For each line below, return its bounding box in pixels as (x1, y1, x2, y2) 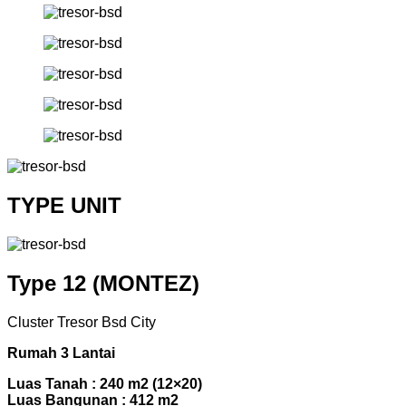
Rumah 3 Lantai (7, 345, 115, 361)
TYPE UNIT (7, 193, 121, 218)
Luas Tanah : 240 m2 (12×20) (7, 376, 202, 391)
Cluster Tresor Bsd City (7, 314, 156, 330)
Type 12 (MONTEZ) (7, 271, 199, 296)
